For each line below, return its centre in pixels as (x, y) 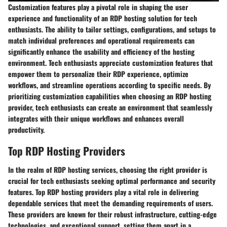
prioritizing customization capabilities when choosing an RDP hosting (110, 96)
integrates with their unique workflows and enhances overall (96, 118)
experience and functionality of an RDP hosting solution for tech (103, 18)
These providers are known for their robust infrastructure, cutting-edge (112, 214)
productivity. (26, 129)
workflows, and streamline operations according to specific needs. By (109, 85)
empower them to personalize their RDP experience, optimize (98, 73)
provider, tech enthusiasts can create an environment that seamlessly (110, 107)
